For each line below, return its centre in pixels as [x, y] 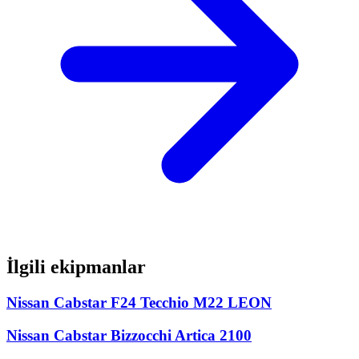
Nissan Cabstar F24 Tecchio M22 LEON [139, 302]
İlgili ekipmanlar [76, 267]
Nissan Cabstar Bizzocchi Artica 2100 [129, 335]
